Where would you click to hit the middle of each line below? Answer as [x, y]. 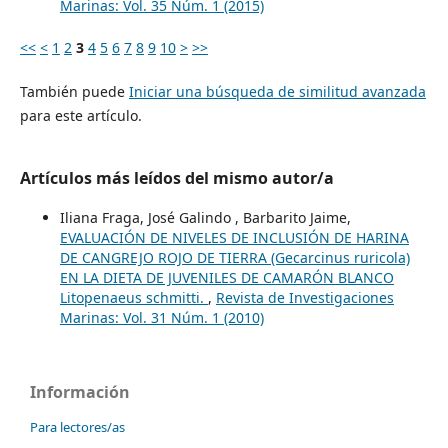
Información [80, 391]
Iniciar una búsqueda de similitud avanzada [277, 91]
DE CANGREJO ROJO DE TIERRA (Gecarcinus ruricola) [234, 257]
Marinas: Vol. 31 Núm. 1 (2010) [161, 317]
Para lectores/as [77, 426]
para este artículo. [80, 115]
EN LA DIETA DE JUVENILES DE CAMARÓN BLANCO [226, 277]
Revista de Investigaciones [304, 297]
